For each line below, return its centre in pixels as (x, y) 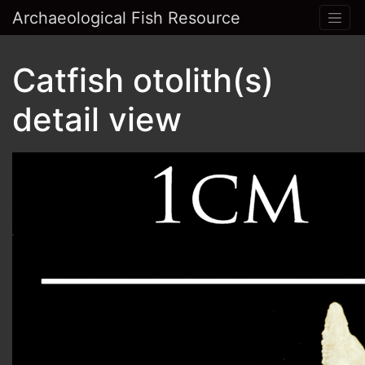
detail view (97, 120)
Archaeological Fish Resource (126, 18)
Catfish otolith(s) (143, 81)
